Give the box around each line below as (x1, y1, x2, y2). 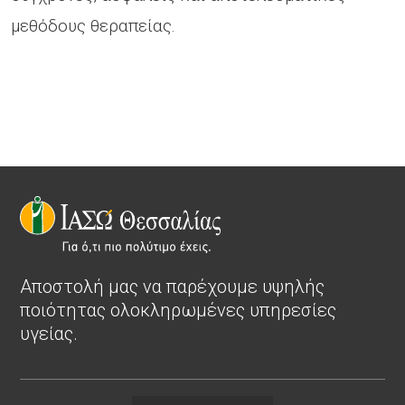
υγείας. (20, 322, 78, 344)
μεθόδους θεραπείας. (11, 14, 175, 36)
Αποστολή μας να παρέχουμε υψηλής (20, 275, 325, 297)
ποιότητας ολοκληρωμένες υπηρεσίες (20, 298, 336, 321)
